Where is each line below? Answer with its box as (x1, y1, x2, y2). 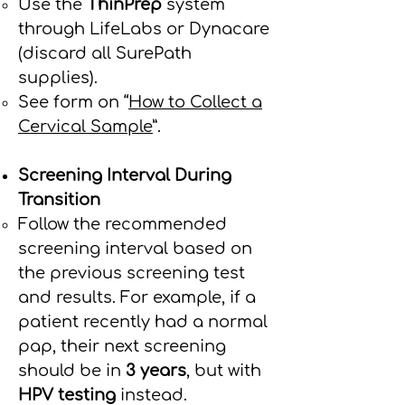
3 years (121, 362, 186, 380)
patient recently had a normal (18, 313, 268, 331)
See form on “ (18, 93, 128, 111)
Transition (18, 191, 100, 209)
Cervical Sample (18, 118, 153, 136)
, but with (186, 362, 261, 380)
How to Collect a (128, 93, 262, 111)
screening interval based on (18, 240, 252, 258)
